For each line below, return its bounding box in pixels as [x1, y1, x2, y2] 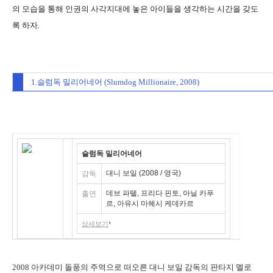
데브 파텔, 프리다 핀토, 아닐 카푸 [106, 189, 214, 197]
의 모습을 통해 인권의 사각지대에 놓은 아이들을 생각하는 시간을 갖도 [12, 4, 258, 13]
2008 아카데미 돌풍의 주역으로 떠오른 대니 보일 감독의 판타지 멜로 [12, 263, 252, 272]
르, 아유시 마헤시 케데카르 [106, 199, 194, 208]
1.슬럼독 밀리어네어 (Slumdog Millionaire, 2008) [31, 77, 199, 87]
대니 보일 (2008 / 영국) [106, 169, 181, 177]
